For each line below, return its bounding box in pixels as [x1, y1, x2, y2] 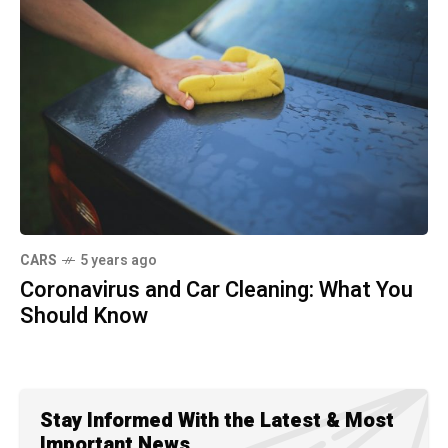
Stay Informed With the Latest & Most [40, 406, 394, 436]
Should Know [20, 300, 148, 333]
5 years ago [80, 250, 157, 272]
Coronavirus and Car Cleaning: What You [20, 274, 413, 307]
